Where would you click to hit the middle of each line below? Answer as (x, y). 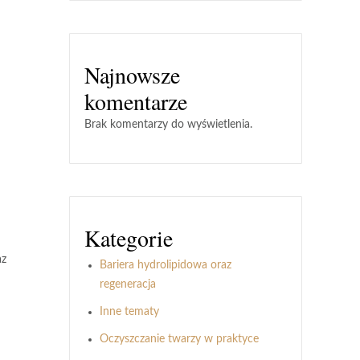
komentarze (136, 101)
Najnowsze (132, 75)
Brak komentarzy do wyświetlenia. (168, 125)
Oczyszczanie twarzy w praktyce (179, 339)
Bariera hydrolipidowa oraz (166, 265)
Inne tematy (129, 312)
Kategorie (129, 238)
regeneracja (128, 284)
